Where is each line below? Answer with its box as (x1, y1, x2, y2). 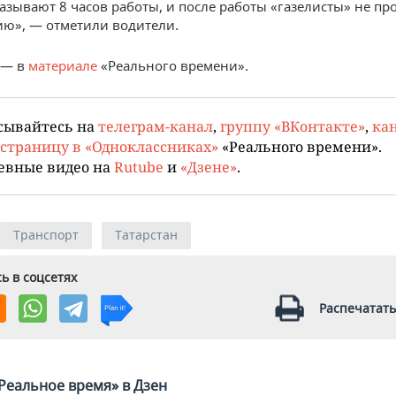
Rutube (114, 157, 164, 176)
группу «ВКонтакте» (220, 117, 365, 135)
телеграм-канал (98, 117, 213, 135)
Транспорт (13, 226, 79, 243)
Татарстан (115, 226, 178, 243)
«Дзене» (180, 157, 237, 176)
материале (28, 57, 97, 74)
